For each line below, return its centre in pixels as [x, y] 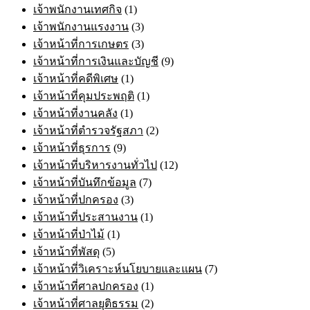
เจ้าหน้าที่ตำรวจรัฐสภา [88, 130]
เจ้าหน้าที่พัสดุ [66, 251]
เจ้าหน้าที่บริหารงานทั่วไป [95, 165]
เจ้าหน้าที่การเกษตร [81, 44]
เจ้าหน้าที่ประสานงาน [85, 217]
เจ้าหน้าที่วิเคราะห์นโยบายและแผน [118, 268]
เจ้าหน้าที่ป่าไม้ [69, 234]
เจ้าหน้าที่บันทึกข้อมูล [85, 182]
